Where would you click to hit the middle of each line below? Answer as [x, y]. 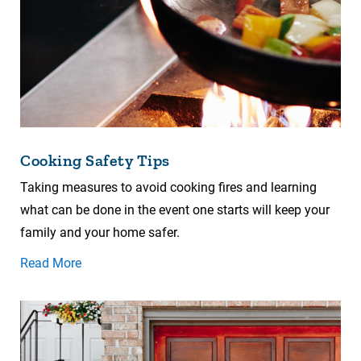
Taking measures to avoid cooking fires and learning [168, 188]
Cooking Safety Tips [95, 161]
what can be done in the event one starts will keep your [175, 210]
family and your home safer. [100, 233]
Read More [51, 263]
